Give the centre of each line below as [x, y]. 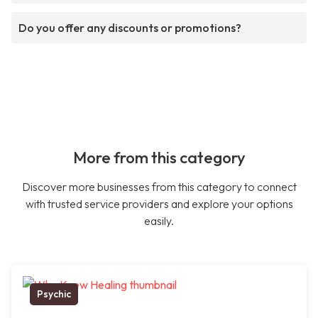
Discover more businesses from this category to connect [159, 187]
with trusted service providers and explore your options [159, 204]
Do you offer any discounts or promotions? [130, 28]
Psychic [54, 294]
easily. [159, 221]
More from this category [159, 158]
